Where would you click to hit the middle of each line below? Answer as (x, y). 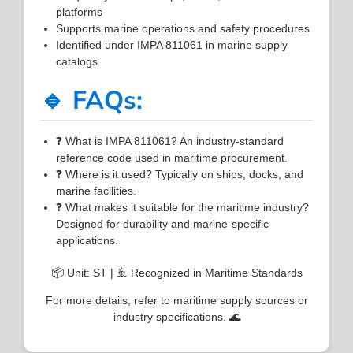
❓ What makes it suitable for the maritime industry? (183, 207)
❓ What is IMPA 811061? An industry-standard (170, 141)
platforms (80, 11)
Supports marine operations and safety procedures (183, 28)
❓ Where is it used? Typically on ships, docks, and (180, 174)
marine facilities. (97, 190)
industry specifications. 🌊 (176, 316)
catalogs (77, 61)
